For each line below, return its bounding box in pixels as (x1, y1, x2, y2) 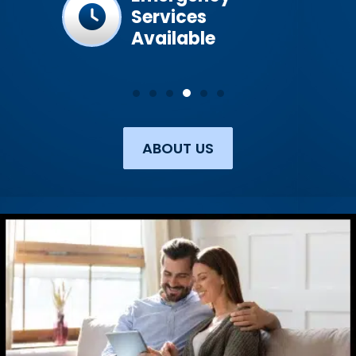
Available (131, 25, 215, 51)
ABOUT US (142, 137, 214, 158)
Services (131, 4, 207, 29)
